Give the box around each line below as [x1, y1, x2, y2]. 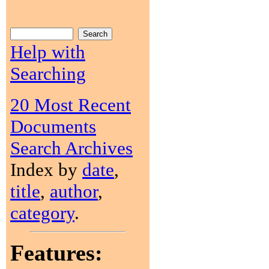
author [50, 181, 98, 202]
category [10, 202, 74, 223]
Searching [10, 63, 86, 84]
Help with [10, 41, 85, 62]
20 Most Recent [10, 94, 131, 115]
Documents [10, 116, 96, 137]
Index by [10, 159, 82, 180]
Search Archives [10, 138, 133, 159]
